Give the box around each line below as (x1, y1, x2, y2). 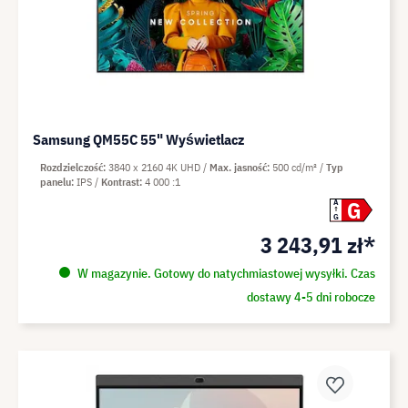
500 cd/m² (272, 159, 320, 174)
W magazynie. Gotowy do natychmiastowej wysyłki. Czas (74, 264, 375, 281)
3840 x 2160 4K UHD (108, 159, 203, 174)
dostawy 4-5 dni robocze (246, 288, 375, 305)
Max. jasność (209, 159, 267, 174)
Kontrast (101, 174, 139, 189)
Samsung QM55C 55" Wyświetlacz (33, 129, 244, 148)
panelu (40, 174, 71, 189)
